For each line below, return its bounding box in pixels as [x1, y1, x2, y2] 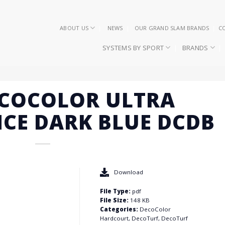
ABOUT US [60, 24, 88, 32]
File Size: [99, 196, 130, 204]
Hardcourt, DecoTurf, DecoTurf [99, 214, 188, 222]
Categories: [99, 205, 140, 213]
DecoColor [139, 205, 171, 213]
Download [114, 168, 143, 176]
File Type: [99, 187, 132, 195]
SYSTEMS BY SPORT [102, 43, 164, 52]
